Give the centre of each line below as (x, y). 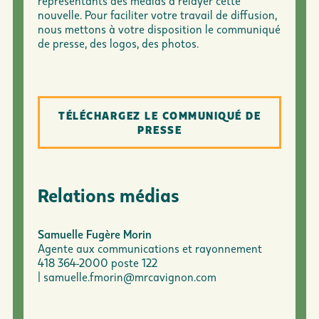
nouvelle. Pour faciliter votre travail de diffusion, (157, 14)
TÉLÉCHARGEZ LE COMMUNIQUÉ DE (159, 116)
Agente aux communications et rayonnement (150, 249)
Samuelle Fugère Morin (95, 234)
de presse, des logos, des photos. (118, 43)
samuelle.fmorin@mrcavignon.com (130, 277)
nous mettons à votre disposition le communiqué (159, 28)
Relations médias (109, 195)
